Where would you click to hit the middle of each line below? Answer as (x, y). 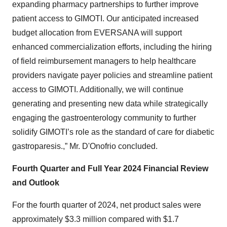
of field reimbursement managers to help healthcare (104, 61)
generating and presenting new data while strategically (110, 104)
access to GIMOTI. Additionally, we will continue (98, 90)
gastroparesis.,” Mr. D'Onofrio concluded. (85, 146)
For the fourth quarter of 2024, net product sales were (107, 205)
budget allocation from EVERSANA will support (97, 33)
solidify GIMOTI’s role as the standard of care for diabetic (113, 132)
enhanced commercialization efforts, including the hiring (112, 47)
